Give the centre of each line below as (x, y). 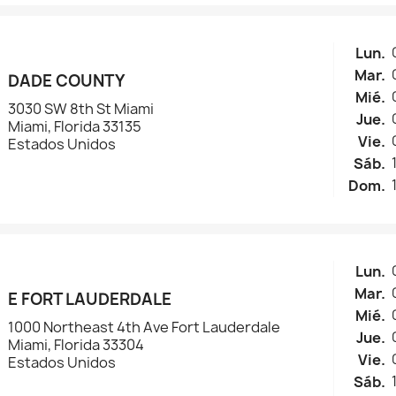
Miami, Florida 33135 (75, 127)
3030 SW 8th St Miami (81, 109)
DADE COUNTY (67, 81)
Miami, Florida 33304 (76, 345)
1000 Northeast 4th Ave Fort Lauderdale (145, 327)
